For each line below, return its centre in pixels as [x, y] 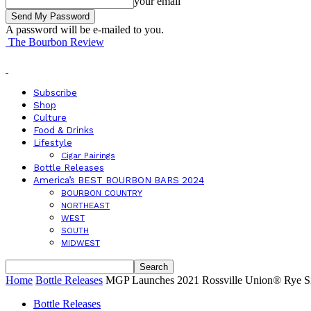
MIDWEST [81, 243]
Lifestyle [53, 143]
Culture [50, 118]
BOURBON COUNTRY [102, 193]
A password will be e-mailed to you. [85, 30]
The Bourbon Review [56, 42]
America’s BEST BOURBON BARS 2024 [119, 180]
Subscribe [55, 93]
